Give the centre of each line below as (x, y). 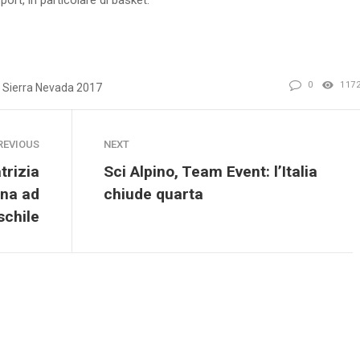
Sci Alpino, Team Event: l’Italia (211, 171)
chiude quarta (153, 194)
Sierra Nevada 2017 (52, 87)
